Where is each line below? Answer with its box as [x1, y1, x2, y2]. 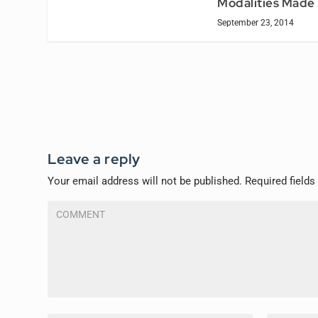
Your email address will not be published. [48, 174, 243, 187]
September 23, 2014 [217, 17, 294, 28]
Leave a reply [48, 149, 141, 168]
